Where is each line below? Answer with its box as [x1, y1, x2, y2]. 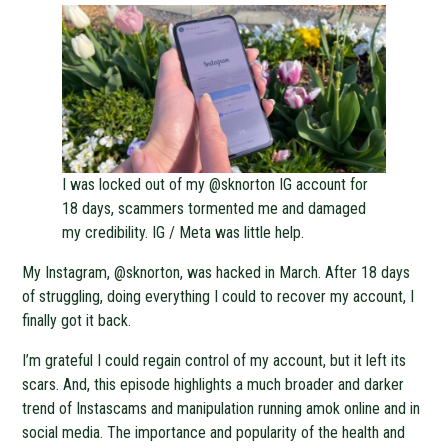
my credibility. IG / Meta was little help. [62, 222, 305, 242]
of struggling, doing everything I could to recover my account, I [22, 286, 415, 306]
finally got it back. [22, 310, 132, 330]
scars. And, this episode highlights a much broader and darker [22, 374, 405, 394]
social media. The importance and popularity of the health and [22, 422, 406, 442]
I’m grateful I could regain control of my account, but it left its [22, 350, 407, 370]
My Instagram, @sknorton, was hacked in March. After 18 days [22, 262, 411, 282]
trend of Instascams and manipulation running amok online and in [22, 398, 421, 418]
